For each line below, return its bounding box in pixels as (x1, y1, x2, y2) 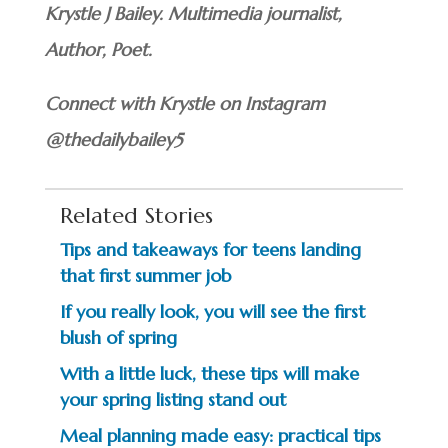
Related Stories (59, 202, 213, 229)
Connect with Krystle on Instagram (44, 92, 325, 115)
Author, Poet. (44, 38, 152, 61)
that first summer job (59, 264, 231, 287)
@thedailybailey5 (44, 128, 182, 151)
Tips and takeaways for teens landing (59, 238, 361, 261)
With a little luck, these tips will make (59, 362, 359, 385)
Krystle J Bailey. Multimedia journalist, (44, 2, 342, 25)
